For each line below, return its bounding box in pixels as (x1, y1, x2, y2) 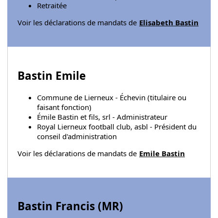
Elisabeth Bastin (139, 18, 199, 28)
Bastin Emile (18, 68, 86, 83)
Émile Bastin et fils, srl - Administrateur (37, 111, 167, 122)
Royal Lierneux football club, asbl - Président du (37, 121, 197, 131)
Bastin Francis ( (18, 199, 102, 214)
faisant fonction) (37, 102, 91, 112)
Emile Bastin (139, 148, 185, 158)
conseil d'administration (37, 131, 117, 141)
